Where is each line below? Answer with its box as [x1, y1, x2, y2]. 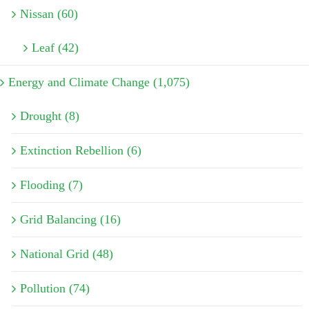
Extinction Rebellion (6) [20, 143, 141, 157]
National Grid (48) [20, 246, 113, 261]
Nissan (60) [20, 6, 78, 21]
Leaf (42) [32, 40, 79, 54]
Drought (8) [20, 108, 79, 123]
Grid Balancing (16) [20, 212, 121, 226]
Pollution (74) [20, 281, 90, 295]
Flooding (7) [20, 177, 83, 192]
